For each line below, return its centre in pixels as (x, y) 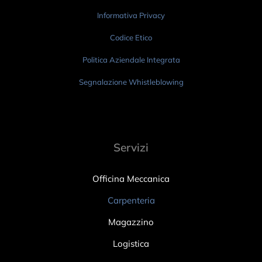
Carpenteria (131, 201)
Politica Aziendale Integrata (131, 60)
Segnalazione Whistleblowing (131, 82)
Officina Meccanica (131, 179)
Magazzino (131, 222)
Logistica (131, 244)
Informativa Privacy (131, 15)
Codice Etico (131, 38)
